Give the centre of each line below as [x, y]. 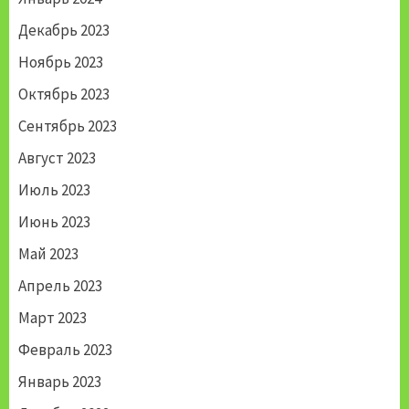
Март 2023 [52, 318]
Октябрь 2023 [64, 94]
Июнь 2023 [54, 222]
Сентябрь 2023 [68, 126]
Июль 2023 [54, 190]
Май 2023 [48, 254]
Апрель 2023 [60, 286]
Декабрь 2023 [64, 31]
